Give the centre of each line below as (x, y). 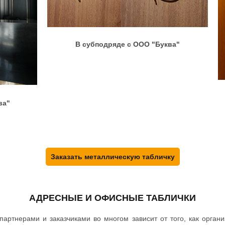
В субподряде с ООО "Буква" (128, 44)
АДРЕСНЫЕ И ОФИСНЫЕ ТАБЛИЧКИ (113, 198)
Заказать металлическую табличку (113, 157)
